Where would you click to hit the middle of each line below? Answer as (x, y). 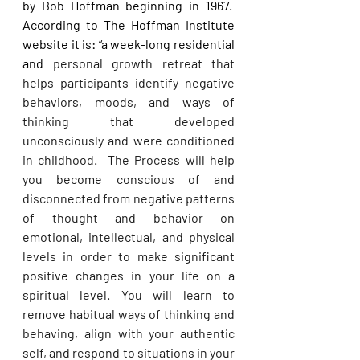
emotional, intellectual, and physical (129, 237)
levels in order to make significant (129, 256)
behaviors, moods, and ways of (129, 102)
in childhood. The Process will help (129, 160)
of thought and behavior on (129, 217)
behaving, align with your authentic (129, 333)
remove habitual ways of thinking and (129, 314)
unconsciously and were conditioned (129, 140)
